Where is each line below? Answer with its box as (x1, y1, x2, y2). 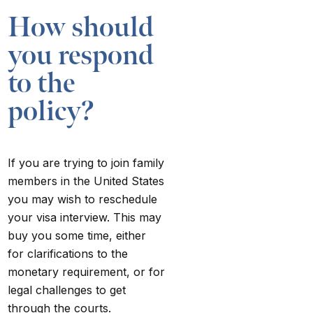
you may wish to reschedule (8, 191, 158, 206)
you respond (8, 38, 154, 73)
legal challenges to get (8, 282, 126, 297)
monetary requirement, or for (8, 264, 166, 279)
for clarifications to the (8, 246, 129, 261)
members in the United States (8, 173, 165, 188)
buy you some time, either (8, 228, 147, 242)
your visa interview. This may (8, 210, 162, 224)
